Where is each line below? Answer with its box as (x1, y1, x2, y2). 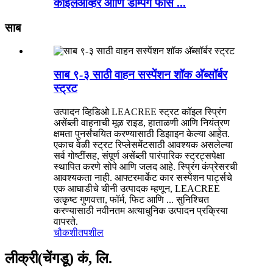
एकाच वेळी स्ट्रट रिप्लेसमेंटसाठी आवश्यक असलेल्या (54, 139, 233, 150)
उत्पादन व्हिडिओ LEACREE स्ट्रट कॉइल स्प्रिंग (54, 106, 226, 117)
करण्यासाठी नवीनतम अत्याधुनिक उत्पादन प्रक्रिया (54, 205, 228, 216)
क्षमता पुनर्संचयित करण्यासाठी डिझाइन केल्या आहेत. (54, 128, 230, 139)
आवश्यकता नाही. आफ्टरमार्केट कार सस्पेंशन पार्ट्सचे (54, 172, 232, 183)
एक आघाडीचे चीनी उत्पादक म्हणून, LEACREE (54, 183, 220, 194)
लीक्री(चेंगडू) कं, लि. (5, 250, 112, 266)
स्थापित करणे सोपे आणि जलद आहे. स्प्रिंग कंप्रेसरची (54, 161, 238, 172)
